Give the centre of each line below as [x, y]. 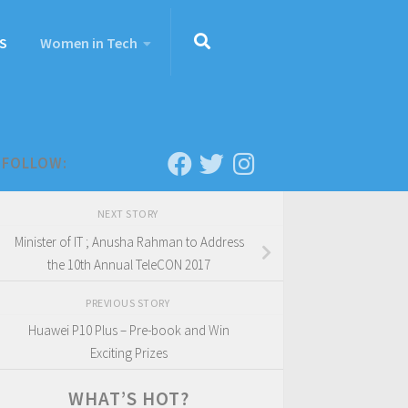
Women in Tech [89, 43]
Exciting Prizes [129, 353]
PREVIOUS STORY [129, 302]
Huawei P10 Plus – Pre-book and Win [129, 331]
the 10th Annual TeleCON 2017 [129, 264]
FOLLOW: [35, 163]
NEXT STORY [129, 214]
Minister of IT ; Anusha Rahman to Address [129, 241]
